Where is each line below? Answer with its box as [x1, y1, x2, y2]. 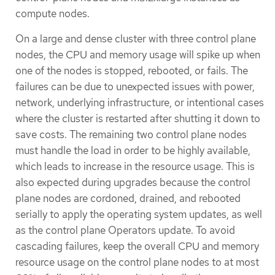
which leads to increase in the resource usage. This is [15, 159, 255, 173]
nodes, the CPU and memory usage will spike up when [15, 47, 260, 61]
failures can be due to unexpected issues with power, [15, 79, 255, 93]
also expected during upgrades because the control [15, 175, 250, 189]
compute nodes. [15, 6, 90, 20]
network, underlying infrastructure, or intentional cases [15, 95, 264, 109]
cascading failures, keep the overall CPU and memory [15, 239, 259, 253]
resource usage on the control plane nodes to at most [15, 255, 259, 269]
